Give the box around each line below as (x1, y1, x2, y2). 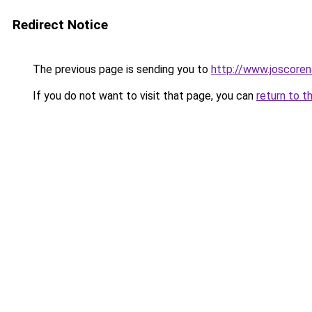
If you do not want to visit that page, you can (30, 89, 256, 102)
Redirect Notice (13, 17, 108, 33)
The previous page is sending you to (30, 63, 211, 76)
